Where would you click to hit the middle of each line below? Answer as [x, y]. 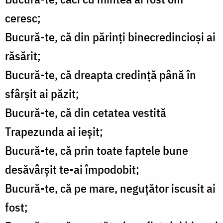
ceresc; [23, 18]
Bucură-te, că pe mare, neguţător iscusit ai [110, 188]
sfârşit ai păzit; [42, 94]
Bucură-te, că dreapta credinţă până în [101, 75]
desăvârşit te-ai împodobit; [72, 169]
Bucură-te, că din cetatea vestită [86, 113]
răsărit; [23, 56]
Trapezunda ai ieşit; [54, 132]
